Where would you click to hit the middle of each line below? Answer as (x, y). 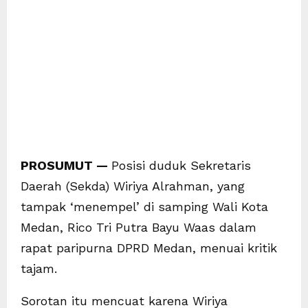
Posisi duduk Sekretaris (181, 165)
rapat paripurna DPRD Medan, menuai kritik (149, 247)
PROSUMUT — (66, 165)
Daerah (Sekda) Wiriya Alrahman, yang (133, 186)
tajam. (39, 268)
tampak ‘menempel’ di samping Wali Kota (144, 206)
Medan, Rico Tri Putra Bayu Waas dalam (139, 227)
